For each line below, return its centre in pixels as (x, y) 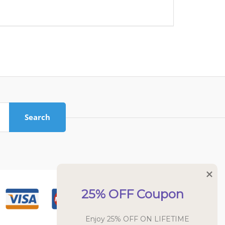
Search (38, 117)
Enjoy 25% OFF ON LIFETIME (137, 219)
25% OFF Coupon (133, 194)
